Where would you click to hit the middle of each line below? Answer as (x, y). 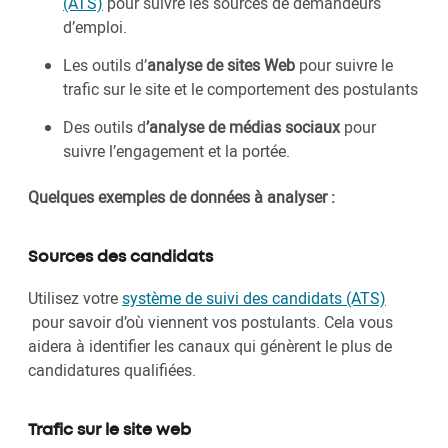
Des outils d (104, 126)
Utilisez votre (75, 297)
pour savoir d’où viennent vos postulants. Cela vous (210, 321)
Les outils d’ (105, 64)
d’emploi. (97, 26)
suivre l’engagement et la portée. (176, 150)
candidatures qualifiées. (112, 369)
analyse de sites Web (221, 64)
